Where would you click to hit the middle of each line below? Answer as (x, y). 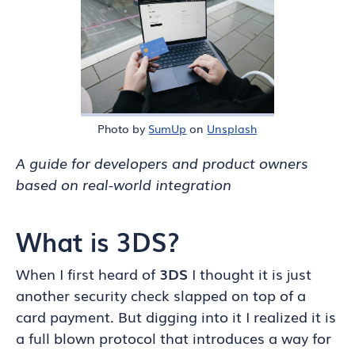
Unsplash (232, 128)
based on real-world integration (124, 184)
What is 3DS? (98, 240)
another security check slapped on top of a (161, 295)
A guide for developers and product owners (162, 162)
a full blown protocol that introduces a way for (174, 338)
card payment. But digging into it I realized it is (176, 316)
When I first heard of (88, 273)
